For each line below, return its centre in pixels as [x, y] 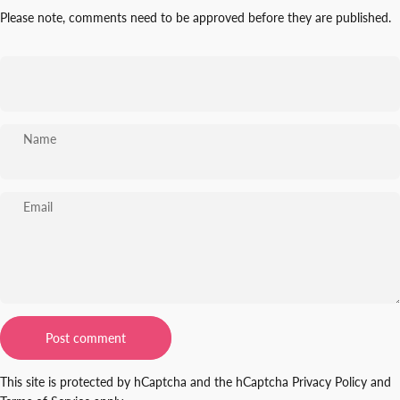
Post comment [86, 337]
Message [47, 330]
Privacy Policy [329, 381]
